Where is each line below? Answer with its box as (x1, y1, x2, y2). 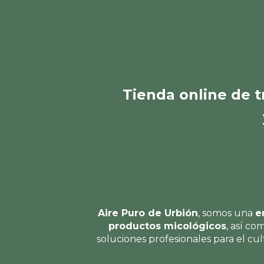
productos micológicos (108, 220, 226, 232)
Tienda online (123, 86, 227, 104)
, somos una (197, 207, 255, 219)
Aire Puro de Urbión (97, 207, 198, 219)
